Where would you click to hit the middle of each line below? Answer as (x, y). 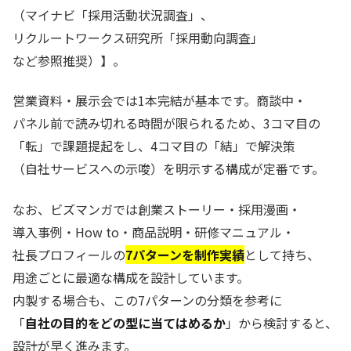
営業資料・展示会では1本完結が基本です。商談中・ (159, 101)
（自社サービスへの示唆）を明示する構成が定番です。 (168, 169)
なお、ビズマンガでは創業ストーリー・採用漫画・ (157, 209)
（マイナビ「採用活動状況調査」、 (113, 15)
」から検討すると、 (282, 322)
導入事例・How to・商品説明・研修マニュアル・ (154, 232)
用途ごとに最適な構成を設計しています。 (131, 277)
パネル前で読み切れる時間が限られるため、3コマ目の (166, 123)
